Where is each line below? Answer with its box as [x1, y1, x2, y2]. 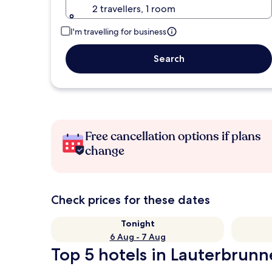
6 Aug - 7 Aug [109, 231, 166, 242]
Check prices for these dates [51, 192, 210, 207]
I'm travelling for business [70, 26, 166, 37]
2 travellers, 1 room [92, 2, 175, 15]
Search [153, 53, 185, 64]
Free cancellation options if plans [85, 128, 261, 144]
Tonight [120, 218, 155, 229]
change [85, 143, 124, 159]
